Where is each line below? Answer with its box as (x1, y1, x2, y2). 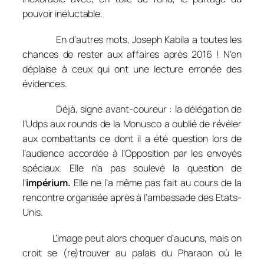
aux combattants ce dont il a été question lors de (22, 132, 242, 146)
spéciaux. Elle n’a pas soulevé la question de (22, 161, 242, 175)
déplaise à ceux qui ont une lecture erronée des (22, 62, 242, 75)
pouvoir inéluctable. (22, 7, 103, 21)
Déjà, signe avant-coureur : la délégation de (22, 103, 242, 116)
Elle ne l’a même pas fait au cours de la (74, 176, 242, 190)
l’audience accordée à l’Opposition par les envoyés (22, 147, 242, 160)
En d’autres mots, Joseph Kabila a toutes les (22, 32, 242, 46)
